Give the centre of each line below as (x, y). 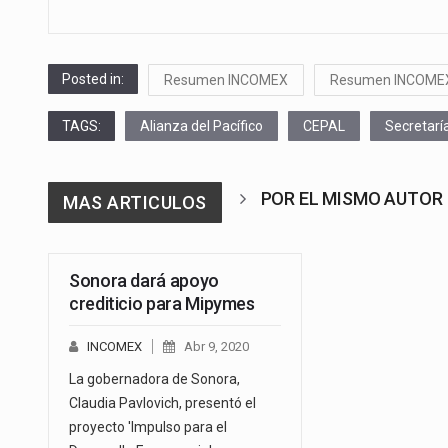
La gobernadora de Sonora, (154, 378)
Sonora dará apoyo (144, 280)
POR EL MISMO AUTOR (351, 198)
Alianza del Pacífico (201, 125)
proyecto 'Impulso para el (148, 426)
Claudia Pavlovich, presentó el (162, 402)
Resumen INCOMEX (226, 79)
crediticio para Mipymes (162, 303)
